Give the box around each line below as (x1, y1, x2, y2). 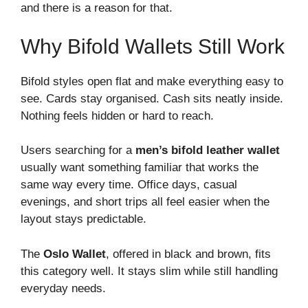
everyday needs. (21, 281, 109, 295)
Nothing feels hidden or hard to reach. (21, 109, 214, 122)
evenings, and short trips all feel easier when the (21, 195, 269, 208)
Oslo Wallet (43, 247, 106, 261)
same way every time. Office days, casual (21, 178, 237, 191)
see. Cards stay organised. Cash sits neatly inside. (21, 91, 283, 105)
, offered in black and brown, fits (106, 247, 271, 261)
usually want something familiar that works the (21, 161, 258, 174)
